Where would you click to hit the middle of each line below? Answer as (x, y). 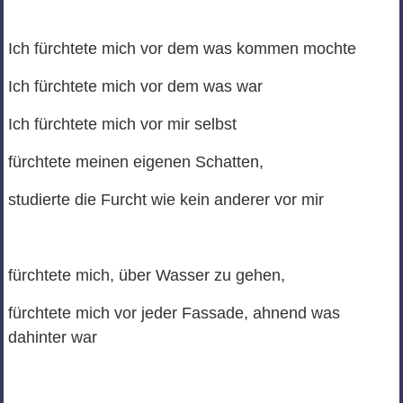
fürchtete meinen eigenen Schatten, (135, 162)
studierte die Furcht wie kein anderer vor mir (166, 200)
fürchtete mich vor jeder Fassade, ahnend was (174, 313)
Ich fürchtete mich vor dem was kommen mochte (182, 49)
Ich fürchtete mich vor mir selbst (122, 125)
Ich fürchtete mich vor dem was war (135, 87)
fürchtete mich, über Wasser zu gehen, (146, 276)
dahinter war (52, 338)
